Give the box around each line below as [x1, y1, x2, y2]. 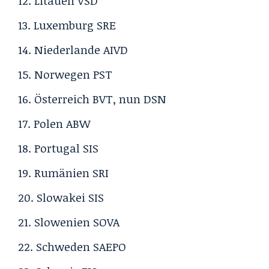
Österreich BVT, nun [34, 91, 144, 107]
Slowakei [37, 189, 88, 205]
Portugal [34, 140, 83, 156]
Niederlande [34, 41, 103, 58]
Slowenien [34, 214, 93, 230]
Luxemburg [34, 17, 97, 33]
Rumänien [34, 165, 92, 181]
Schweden [36, 238, 93, 255]
